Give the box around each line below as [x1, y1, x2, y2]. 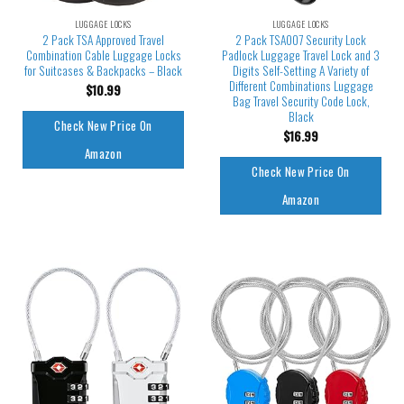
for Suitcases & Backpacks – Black [24, 60, 182, 79]
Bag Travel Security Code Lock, [232, 91, 370, 110]
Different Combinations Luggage [228, 76, 373, 95]
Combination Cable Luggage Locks [25, 45, 181, 64]
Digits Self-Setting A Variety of [233, 60, 369, 79]
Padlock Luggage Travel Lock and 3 [222, 45, 380, 64]
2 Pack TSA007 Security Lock [235, 30, 366, 49]
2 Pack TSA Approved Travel [42, 30, 164, 49]
